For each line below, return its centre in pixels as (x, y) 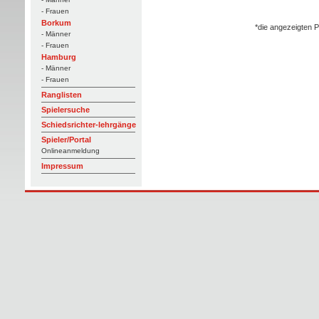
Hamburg (58, 57)
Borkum (56, 23)
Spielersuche (65, 110)
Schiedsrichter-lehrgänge (88, 125)
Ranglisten (61, 95)
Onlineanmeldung (70, 151)
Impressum (62, 166)
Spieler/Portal (66, 140)
